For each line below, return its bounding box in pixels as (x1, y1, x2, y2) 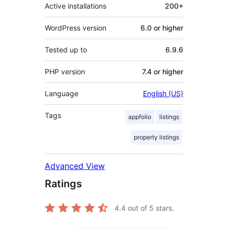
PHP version (45, 67, 85, 76)
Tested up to (45, 45, 87, 54)
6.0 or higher (140, 23, 183, 33)
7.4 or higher (142, 67, 183, 76)
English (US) (143, 89, 183, 98)
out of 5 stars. (126, 204, 174, 213)
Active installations (45, 2, 106, 11)
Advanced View (45, 161, 105, 172)
